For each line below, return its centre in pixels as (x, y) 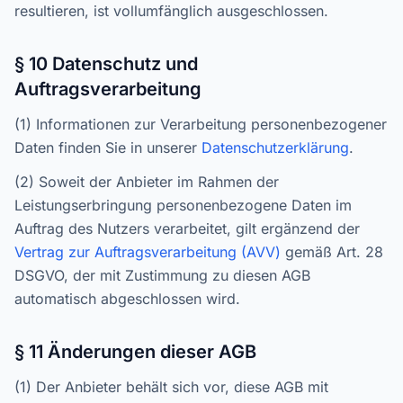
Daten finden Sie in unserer (108, 148)
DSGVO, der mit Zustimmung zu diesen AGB (162, 275)
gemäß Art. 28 (332, 252)
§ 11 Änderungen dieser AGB (135, 352)
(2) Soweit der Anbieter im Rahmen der (147, 182)
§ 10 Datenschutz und (106, 64)
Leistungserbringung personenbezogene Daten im (183, 205)
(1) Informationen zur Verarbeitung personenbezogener (201, 124)
